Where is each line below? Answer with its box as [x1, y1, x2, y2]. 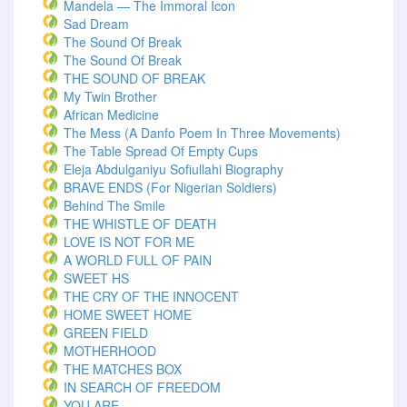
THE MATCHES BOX [64, 360, 182, 378]
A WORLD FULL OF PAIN [64, 251, 212, 269]
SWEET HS [64, 269, 129, 287]
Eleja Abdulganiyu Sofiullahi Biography [64, 160, 283, 178]
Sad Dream [64, 15, 129, 33]
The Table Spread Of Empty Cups [64, 142, 258, 160]
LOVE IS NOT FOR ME [64, 233, 194, 251]
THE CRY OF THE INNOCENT [64, 287, 239, 305]
